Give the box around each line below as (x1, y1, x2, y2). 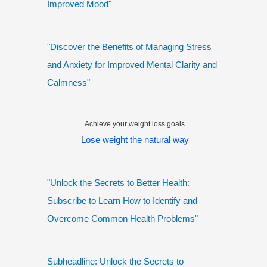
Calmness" (47, 77, 90, 88)
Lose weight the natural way (80, 135, 189, 145)
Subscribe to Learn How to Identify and (47, 195, 197, 206)
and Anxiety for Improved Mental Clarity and (47, 60, 217, 70)
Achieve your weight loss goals (85, 120, 185, 129)
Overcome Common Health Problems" (47, 213, 198, 224)
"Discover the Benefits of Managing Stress (47, 42, 212, 52)
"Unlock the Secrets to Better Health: (47, 178, 190, 188)
